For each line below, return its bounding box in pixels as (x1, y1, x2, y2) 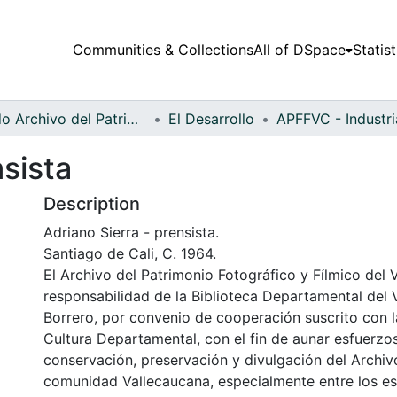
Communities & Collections (72, 41, 253, 59)
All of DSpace (253, 41, 346, 59)
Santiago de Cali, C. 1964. (43, 244, 216, 262)
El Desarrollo (168, 109, 254, 128)
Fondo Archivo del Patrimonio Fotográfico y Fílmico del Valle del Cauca (127, 109, 138, 128)
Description (43, 192, 140, 214)
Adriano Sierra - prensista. (43, 222, 219, 241)
